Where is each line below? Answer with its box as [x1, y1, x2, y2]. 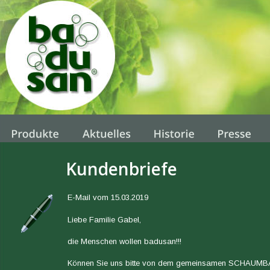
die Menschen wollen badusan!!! [67, 236, 181, 246]
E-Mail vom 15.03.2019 [67, 193, 148, 202]
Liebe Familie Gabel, [67, 215, 141, 224]
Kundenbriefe [66, 157, 177, 181]
